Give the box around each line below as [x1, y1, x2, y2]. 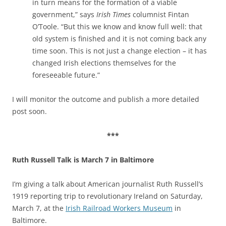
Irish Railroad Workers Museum [66, 203, 173, 213]
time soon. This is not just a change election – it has [32, 46, 207, 55]
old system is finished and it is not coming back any [32, 34, 206, 43]
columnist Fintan [131, 10, 189, 19]
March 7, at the [12, 203, 66, 213]
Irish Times [96, 10, 131, 19]
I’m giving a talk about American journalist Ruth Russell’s [12, 179, 203, 189]
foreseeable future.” [32, 70, 100, 80]
